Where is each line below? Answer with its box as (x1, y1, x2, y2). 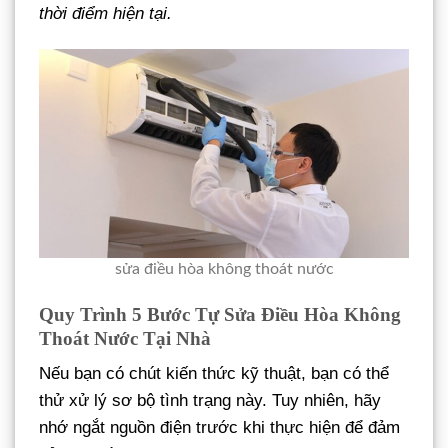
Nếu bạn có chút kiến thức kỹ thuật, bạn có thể (39, 364, 389, 384)
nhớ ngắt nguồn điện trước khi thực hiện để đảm (39, 418, 400, 438)
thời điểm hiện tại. (39, 3, 172, 23)
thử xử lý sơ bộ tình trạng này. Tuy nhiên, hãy (39, 391, 381, 411)
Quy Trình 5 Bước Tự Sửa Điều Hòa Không (39, 303, 401, 325)
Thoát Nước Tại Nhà (39, 327, 211, 349)
